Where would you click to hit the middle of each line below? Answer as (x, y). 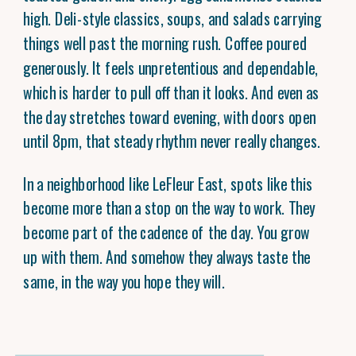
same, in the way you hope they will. (124, 281)
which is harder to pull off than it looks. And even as (171, 92)
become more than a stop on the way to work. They (169, 207)
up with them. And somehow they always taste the (167, 256)
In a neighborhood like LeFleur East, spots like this (168, 183)
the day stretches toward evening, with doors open (170, 116)
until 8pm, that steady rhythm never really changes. (172, 141)
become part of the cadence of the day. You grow (166, 232)
